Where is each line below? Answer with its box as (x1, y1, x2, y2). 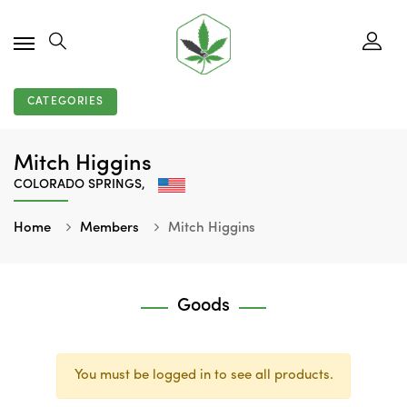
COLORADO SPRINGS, (14, 178, 149, 191)
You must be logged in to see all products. (74, 368, 333, 382)
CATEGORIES (27, 96, 104, 107)
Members (80, 221, 139, 235)
